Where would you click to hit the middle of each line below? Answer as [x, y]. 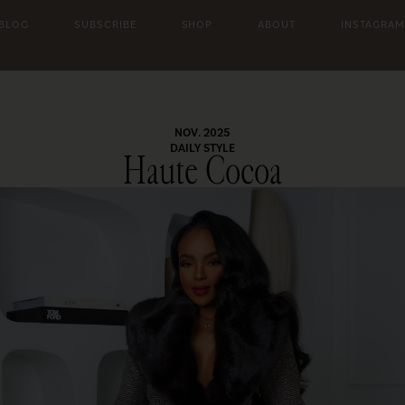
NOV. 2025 [202, 132]
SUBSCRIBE [105, 24]
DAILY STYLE [202, 148]
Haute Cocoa [202, 171]
